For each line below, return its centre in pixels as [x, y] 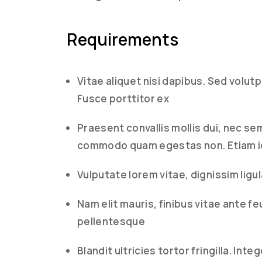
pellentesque [111, 221]
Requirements [123, 39]
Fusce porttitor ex [123, 99]
